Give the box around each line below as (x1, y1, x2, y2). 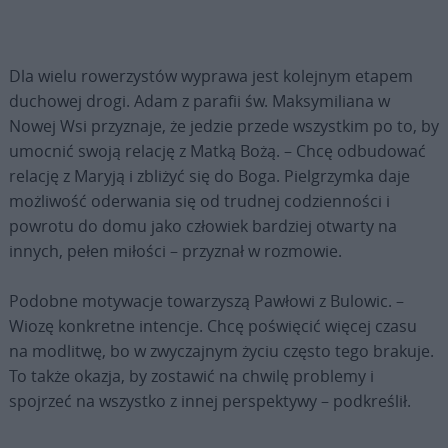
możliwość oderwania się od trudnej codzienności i (8, 189, 390, 212)
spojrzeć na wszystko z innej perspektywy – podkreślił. (8, 389, 411, 412)
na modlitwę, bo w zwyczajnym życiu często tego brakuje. (8, 339, 434, 362)
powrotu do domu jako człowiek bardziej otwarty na (8, 214, 397, 237)
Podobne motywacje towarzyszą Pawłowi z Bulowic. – (8, 289, 404, 312)
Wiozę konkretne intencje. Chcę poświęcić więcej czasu (8, 314, 417, 337)
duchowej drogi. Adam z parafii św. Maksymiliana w (8, 89, 390, 112)
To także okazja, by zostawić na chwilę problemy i (8, 364, 374, 387)
